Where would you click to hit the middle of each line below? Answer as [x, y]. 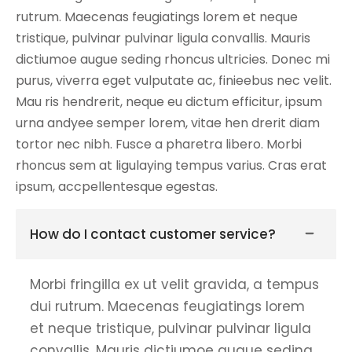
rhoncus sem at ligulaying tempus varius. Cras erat [171, 165]
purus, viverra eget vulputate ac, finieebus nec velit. [174, 80]
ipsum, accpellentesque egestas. [117, 186]
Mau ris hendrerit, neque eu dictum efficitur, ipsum [169, 101]
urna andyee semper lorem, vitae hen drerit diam [168, 123]
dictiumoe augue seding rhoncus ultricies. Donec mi [173, 59]
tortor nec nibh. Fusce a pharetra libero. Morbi [159, 144]
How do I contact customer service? [153, 234]
